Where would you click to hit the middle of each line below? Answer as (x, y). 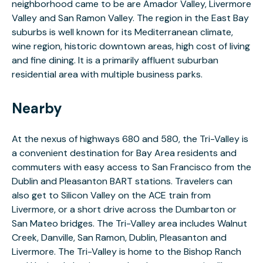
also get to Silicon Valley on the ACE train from (111, 195)
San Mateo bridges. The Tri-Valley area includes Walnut (129, 223)
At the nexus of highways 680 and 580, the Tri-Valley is (130, 139)
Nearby (37, 108)
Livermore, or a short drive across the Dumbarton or (124, 209)
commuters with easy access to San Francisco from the (131, 167)
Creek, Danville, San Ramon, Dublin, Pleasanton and (119, 237)
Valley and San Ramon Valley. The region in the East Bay (130, 18)
